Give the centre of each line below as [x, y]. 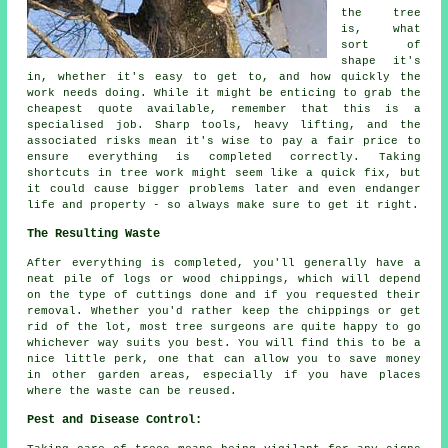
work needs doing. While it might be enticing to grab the [224, 92]
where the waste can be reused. [132, 390]
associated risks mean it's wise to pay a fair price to [224, 140]
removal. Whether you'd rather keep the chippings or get [224, 310]
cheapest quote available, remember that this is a [224, 108]
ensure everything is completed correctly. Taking [224, 156]
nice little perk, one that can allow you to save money [224, 358]
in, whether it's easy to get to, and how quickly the [224, 76]
